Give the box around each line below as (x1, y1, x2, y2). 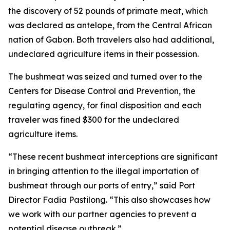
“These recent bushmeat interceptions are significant (8, 151, 218, 162)
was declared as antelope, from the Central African (8, 20, 212, 30)
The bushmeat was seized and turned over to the (8, 71, 202, 82)
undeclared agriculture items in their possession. (8, 49, 199, 59)
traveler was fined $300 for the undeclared (8, 114, 179, 125)
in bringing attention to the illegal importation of (8, 166, 199, 176)
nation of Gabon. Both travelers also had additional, (8, 34, 214, 45)
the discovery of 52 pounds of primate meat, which (8, 6, 208, 16)
